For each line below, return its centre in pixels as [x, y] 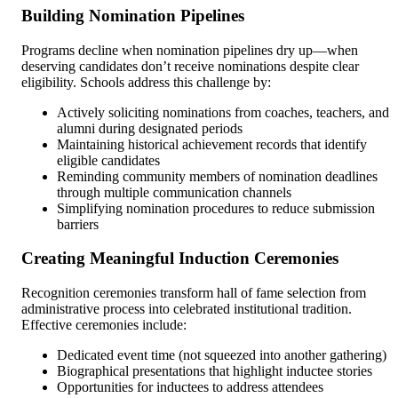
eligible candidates [108, 160]
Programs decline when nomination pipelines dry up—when [190, 50]
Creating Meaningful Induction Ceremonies [180, 259]
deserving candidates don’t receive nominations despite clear [190, 66]
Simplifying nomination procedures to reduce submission [216, 208]
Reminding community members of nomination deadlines [217, 176]
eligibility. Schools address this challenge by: [146, 82]
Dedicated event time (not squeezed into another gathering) [222, 355]
